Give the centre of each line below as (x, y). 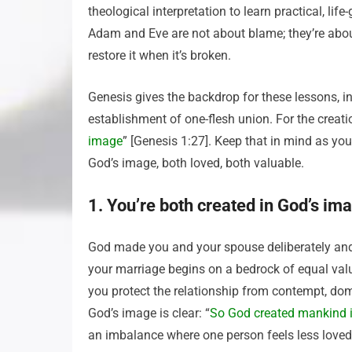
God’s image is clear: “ (149, 313)
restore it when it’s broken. (159, 55)
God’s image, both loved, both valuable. (196, 163)
